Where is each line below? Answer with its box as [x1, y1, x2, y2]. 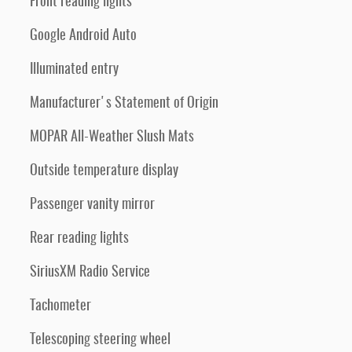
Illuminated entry [30, 63, 119, 77]
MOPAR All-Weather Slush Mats [30, 130, 194, 145]
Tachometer [30, 299, 91, 313]
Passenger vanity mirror [30, 198, 155, 212]
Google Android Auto [30, 29, 137, 43]
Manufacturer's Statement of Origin [30, 97, 218, 111]
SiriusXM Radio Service [30, 266, 150, 280]
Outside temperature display [30, 164, 178, 178]
